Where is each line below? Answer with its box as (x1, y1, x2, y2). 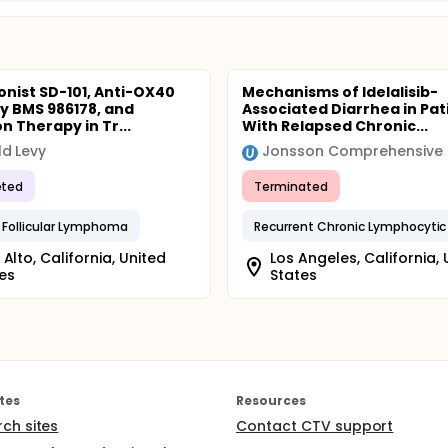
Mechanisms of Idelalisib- (242, 82, 438, 102)
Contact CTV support (236, 416, 394, 436)
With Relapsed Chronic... (242, 116, 428, 136)
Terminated (254, 177, 329, 195)
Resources (236, 392, 306, 409)
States (270, 265, 318, 285)
